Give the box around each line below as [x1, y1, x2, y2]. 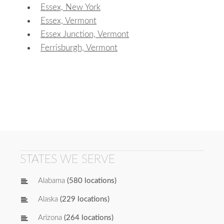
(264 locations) [62, 214, 113, 222]
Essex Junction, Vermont [40, 29, 129, 38]
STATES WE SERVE [20, 153, 115, 165]
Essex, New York [40, 2, 100, 11]
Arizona [38, 214, 62, 222]
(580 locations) [65, 177, 116, 185]
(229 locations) [58, 195, 109, 203]
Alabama [38, 177, 65, 185]
